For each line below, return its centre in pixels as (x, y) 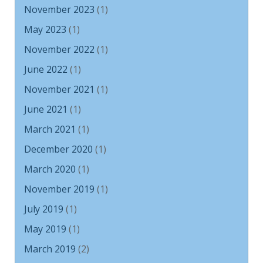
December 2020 (58, 149)
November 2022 (59, 49)
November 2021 (59, 89)
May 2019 (45, 229)
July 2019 (44, 209)
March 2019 (50, 249)
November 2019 (59, 189)
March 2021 (50, 129)
